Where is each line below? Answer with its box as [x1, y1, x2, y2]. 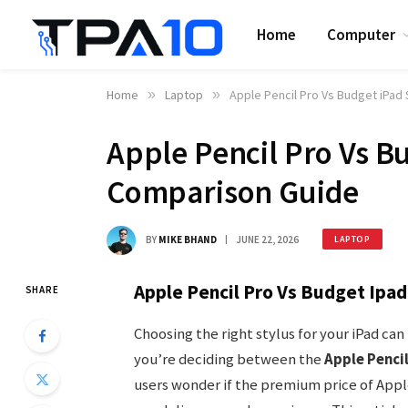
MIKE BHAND [158, 232, 217, 246]
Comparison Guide [107, 172, 360, 212]
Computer [327, 24, 396, 45]
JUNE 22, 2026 [236, 232, 299, 246]
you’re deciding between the [133, 350, 324, 369]
